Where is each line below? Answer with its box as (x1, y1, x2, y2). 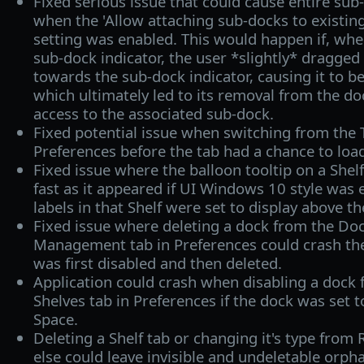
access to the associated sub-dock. (32, 102, 274, 123)
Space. (32, 308, 78, 329)
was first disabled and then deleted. (32, 252, 282, 273)
